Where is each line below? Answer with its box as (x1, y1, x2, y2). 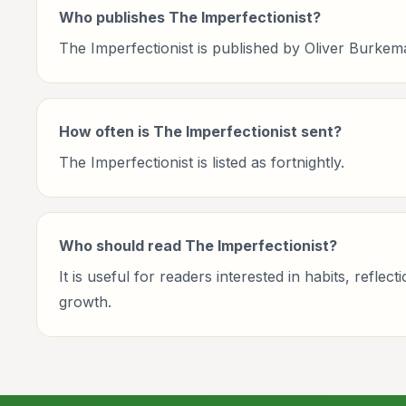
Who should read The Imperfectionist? (59, 237, 337, 255)
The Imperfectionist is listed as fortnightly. (59, 153, 344, 171)
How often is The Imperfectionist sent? (59, 122, 342, 140)
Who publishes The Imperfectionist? (59, 8, 321, 26)
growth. (59, 293, 111, 311)
